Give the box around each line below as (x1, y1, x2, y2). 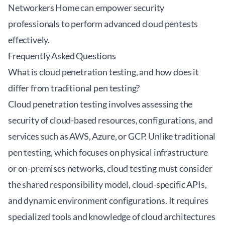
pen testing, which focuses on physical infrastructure (8, 147, 208, 158)
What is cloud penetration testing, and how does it (8, 66, 199, 77)
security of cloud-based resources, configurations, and (8, 115, 213, 126)
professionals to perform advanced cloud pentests (8, 18, 198, 29)
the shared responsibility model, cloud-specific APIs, (8, 179, 207, 190)
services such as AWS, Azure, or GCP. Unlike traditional (8, 131, 216, 142)
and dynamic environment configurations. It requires (8, 195, 208, 206)
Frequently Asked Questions (8, 50, 116, 61)
